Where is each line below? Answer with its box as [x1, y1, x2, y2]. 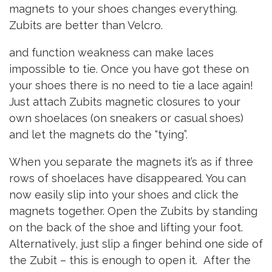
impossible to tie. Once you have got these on [9, 63, 249, 76]
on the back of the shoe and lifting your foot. [9, 221, 243, 234]
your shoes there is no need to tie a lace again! [9, 79, 253, 92]
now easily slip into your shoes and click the [9, 188, 239, 202]
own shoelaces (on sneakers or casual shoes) [9, 112, 243, 125]
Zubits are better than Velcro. [9, 19, 163, 32]
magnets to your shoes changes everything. [9, 2, 237, 16]
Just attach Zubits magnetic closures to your [9, 95, 240, 109]
